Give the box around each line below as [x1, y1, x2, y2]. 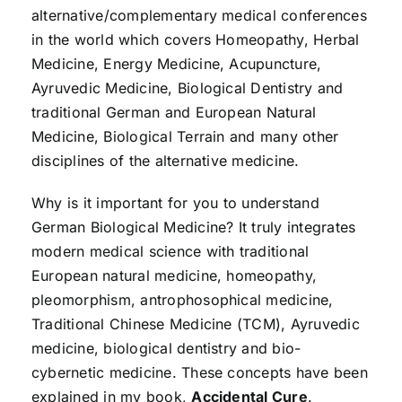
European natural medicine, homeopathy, [31, 267, 318, 285]
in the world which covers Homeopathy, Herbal [31, 31, 360, 49]
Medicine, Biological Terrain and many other [31, 127, 339, 146]
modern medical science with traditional [31, 242, 310, 261]
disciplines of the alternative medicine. [31, 152, 300, 170]
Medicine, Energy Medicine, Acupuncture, [31, 55, 322, 74]
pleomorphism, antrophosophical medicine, [31, 291, 334, 310]
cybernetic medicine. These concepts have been [31, 363, 368, 382]
